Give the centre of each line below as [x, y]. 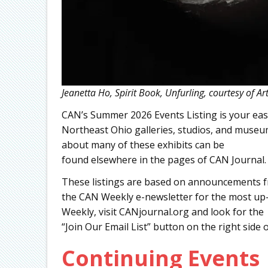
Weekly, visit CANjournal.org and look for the [162, 211]
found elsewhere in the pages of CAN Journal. [164, 159]
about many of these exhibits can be [143, 144]
